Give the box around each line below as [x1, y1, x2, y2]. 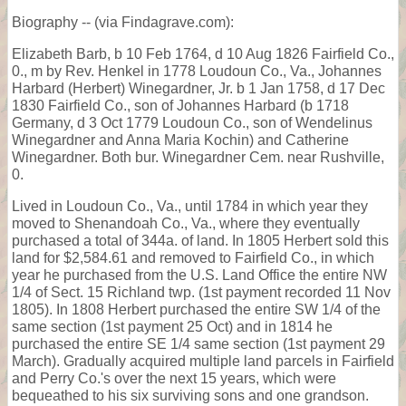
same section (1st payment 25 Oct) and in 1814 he [12, 318, 333, 334]
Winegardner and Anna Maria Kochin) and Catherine [12, 131, 349, 148]
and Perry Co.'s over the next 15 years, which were [12, 370, 336, 386]
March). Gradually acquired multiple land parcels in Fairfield [12, 353, 394, 369]
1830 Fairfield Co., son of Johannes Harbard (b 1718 [12, 97, 349, 113]
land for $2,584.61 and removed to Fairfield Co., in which [12, 249, 374, 266]
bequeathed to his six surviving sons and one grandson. [12, 387, 369, 403]
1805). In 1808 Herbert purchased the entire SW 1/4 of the [12, 301, 381, 317]
